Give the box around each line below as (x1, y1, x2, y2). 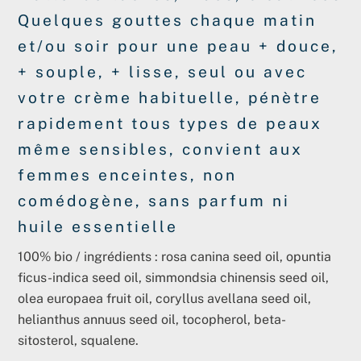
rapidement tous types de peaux (18, 114, 323, 132)
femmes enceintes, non (18, 165, 238, 184)
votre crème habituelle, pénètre (18, 88, 322, 106)
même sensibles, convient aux (18, 139, 304, 158)
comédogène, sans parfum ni (18, 191, 291, 210)
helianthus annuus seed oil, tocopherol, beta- (18, 312, 287, 328)
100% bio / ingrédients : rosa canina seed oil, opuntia (18, 249, 332, 265)
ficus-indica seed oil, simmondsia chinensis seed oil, (18, 270, 330, 286)
